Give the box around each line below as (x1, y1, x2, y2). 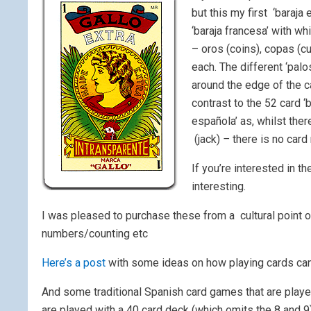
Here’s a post (42, 256, 108, 270)
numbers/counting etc (42, 227, 148, 241)
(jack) (192, 133, 223, 146)
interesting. (192, 180, 246, 194)
